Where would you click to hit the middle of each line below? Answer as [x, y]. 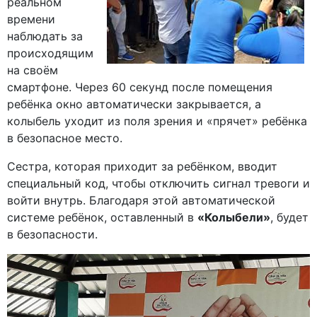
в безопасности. [52, 235]
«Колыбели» [234, 218]
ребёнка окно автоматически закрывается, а [134, 104]
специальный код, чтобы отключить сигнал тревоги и [158, 184]
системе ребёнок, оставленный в [102, 218]
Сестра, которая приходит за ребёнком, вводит [142, 167]
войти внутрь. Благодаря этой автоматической [141, 201]
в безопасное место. [65, 138]
